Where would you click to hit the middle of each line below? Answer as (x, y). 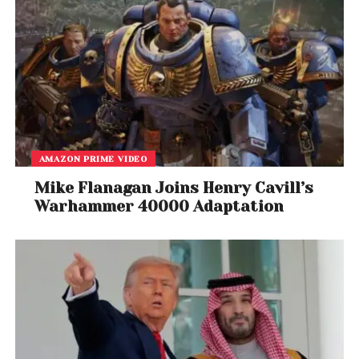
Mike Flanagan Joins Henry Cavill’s (174, 188)
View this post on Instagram (105, 278)
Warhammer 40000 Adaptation (159, 207)
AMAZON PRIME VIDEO (93, 159)
